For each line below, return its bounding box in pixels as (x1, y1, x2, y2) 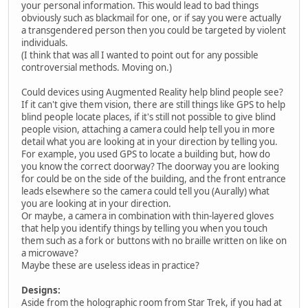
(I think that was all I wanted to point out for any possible (21, 48, 258, 61)
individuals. (21, 36, 68, 49)
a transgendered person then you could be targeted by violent (21, 23, 286, 36)
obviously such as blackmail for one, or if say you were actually (21, 11, 281, 24)
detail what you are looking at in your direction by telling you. (21, 135, 278, 148)
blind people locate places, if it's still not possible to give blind (21, 110, 276, 123)
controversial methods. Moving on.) (21, 60, 172, 74)
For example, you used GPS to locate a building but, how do (21, 147, 270, 160)
